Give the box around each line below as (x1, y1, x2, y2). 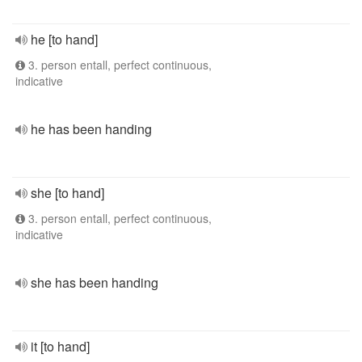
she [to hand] (31, 183, 104, 202)
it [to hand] (31, 337, 90, 356)
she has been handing (31, 273, 158, 292)
